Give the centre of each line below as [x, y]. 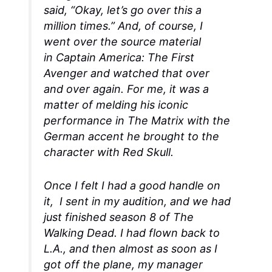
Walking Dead [79, 233]
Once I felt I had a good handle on [132, 186]
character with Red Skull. [109, 152]
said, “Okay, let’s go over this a [123, 10]
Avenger [66, 73]
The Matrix [156, 121]
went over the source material [123, 42]
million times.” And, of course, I [124, 26]
